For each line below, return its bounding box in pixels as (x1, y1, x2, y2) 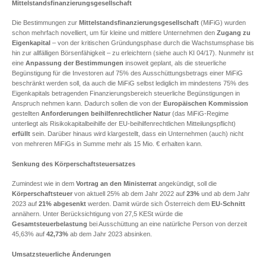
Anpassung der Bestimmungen (26, 59, 123, 66)
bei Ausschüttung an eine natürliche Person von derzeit (87, 220, 247, 227)
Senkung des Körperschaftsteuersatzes (12, 160, 135, 167)
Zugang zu (217, 29, 251, 36)
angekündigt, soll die (157, 180, 217, 187)
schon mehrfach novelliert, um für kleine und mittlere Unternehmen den (12, 29, 217, 36)
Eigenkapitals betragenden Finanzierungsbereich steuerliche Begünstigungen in (12, 90, 240, 97)
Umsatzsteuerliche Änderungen (12, 250, 111, 258)
